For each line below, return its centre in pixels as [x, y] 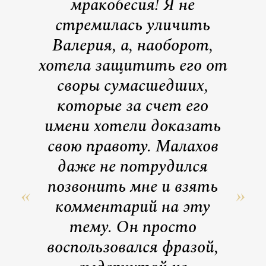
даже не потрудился [133, 166]
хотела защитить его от [133, 65]
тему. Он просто [133, 227]
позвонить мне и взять [133, 186]
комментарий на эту [133, 207]
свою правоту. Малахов [133, 146]
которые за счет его [133, 106]
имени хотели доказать [133, 126]
